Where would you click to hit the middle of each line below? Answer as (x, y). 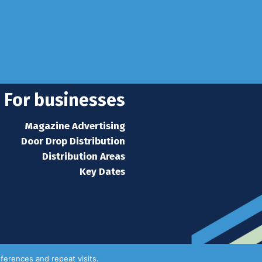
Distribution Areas (84, 156)
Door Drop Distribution (73, 141)
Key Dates (102, 172)
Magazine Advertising (75, 126)
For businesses (65, 100)
